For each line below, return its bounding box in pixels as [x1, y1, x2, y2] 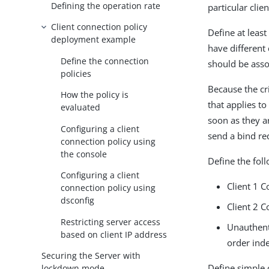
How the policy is [61, 89, 129, 101]
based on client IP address [61, 228, 168, 240]
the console [61, 148, 107, 160]
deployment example [51, 34, 136, 46]
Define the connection [61, 55, 150, 67]
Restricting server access [61, 216, 161, 228]
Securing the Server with [41, 250, 141, 262]
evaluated [61, 101, 101, 113]
